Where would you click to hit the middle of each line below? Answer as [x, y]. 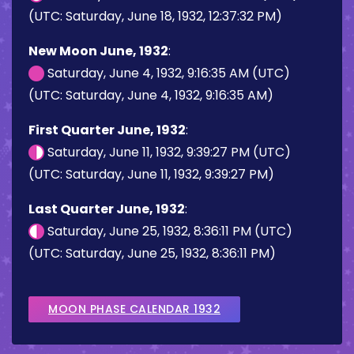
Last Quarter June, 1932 [107, 209]
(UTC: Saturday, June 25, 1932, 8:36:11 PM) [152, 253]
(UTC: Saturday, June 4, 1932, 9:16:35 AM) [151, 95]
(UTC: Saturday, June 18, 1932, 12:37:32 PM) [155, 16]
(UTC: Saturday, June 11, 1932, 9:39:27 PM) [151, 174]
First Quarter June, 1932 [107, 130]
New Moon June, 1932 [98, 51]
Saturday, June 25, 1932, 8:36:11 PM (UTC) [168, 231]
